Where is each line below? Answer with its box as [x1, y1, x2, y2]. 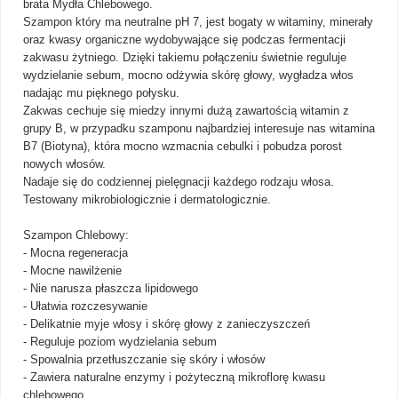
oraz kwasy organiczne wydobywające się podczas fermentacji [23, 33, 346, 46]
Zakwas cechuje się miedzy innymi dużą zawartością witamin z [23, 104, 349, 117]
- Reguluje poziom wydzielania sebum [23, 335, 217, 348]
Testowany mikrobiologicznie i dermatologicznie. [23, 193, 271, 206]
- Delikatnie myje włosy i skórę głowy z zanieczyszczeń [23, 317, 310, 330]
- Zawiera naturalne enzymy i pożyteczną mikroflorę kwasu [23, 370, 325, 384]
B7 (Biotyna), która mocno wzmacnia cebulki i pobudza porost [23, 139, 342, 153]
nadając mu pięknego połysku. [23, 86, 179, 99]
